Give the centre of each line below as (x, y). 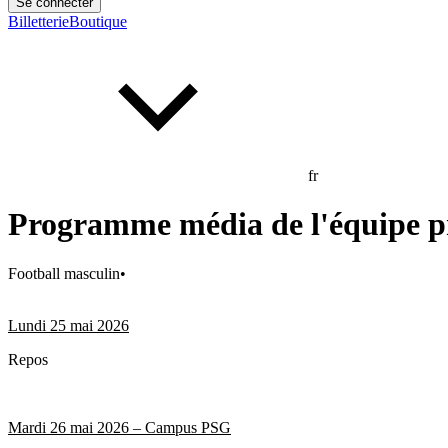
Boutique (98, 21)
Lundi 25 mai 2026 (68, 325)
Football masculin (64, 273)
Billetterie (38, 21)
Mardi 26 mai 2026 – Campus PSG (119, 427)
